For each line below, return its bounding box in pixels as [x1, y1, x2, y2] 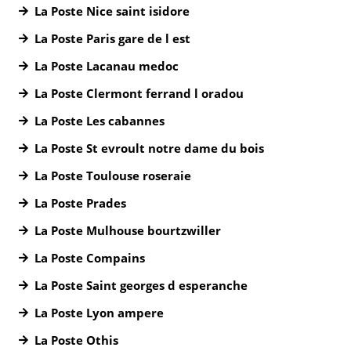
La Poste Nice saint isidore [34, 3, 190, 19]
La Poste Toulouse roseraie [34, 168, 191, 183]
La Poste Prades [34, 195, 126, 211]
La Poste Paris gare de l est [34, 31, 190, 46]
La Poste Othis [34, 332, 118, 348]
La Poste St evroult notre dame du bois [34, 140, 264, 156]
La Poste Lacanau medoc [34, 58, 179, 74]
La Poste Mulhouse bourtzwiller [34, 223, 221, 238]
